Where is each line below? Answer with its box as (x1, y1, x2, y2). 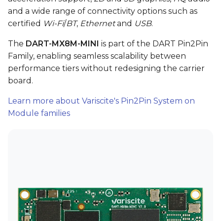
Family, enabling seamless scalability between (8, 51, 186, 61)
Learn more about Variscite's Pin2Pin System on (8, 96, 195, 106)
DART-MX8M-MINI (26, 39, 99, 48)
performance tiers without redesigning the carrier (8, 64, 205, 73)
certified (8, 19, 43, 28)
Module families (8, 109, 70, 118)
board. (8, 76, 33, 85)
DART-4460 (8, 35, 53, 44)
